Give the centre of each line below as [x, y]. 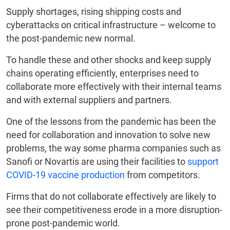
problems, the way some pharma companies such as [113, 148]
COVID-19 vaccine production [65, 175]
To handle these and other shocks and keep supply [109, 60]
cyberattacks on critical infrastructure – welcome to [111, 25]
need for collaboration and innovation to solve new [108, 135]
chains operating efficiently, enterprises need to [102, 73]
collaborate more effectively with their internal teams [114, 87]
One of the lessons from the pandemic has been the [111, 122]
